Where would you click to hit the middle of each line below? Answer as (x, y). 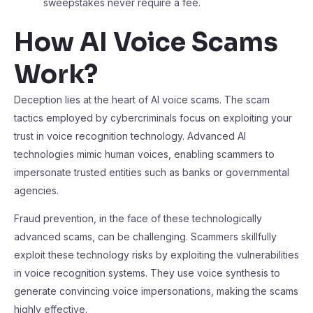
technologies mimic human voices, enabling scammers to (144, 154)
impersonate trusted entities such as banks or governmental (152, 172)
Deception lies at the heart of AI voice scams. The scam (142, 100)
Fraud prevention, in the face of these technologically (138, 218)
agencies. (36, 190)
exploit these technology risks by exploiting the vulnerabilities (156, 255)
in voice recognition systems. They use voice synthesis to (147, 273)
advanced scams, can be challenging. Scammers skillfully (145, 236)
